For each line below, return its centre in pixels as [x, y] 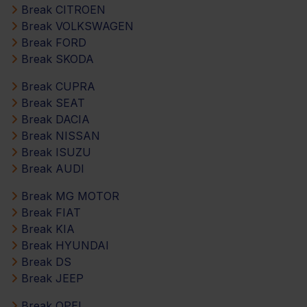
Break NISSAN [59, 135]
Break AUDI [51, 168]
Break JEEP [51, 278]
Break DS [45, 261]
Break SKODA [56, 59]
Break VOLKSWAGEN [76, 26]
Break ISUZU [54, 152]
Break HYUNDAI [63, 245]
